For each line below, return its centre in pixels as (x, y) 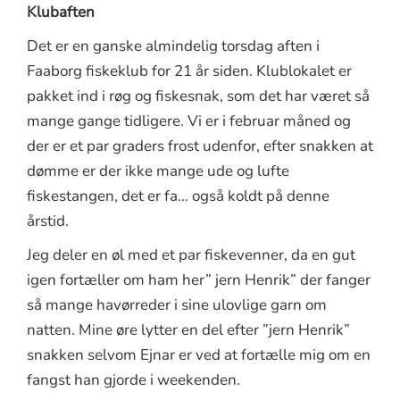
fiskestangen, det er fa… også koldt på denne (178, 196)
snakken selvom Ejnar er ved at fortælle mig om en (199, 354)
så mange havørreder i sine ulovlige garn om (177, 304)
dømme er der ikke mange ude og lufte (158, 171)
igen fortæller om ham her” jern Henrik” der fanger (199, 279)
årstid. (48, 221)
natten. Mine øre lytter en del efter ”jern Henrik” (188, 329)
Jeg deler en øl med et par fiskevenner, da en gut (191, 254)
